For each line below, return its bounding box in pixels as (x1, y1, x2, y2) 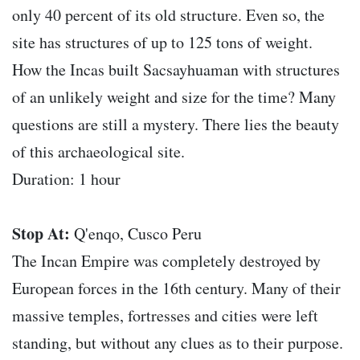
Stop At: (12, 222, 70, 246)
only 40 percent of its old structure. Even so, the (12, 4, 325, 27)
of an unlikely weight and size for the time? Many (12, 86, 336, 108)
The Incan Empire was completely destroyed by (12, 250, 321, 272)
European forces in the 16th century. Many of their (12, 277, 341, 300)
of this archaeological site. (12, 141, 185, 163)
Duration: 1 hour (12, 168, 121, 190)
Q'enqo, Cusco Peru (70, 223, 202, 245)
